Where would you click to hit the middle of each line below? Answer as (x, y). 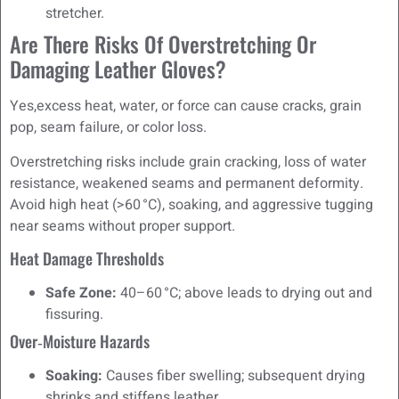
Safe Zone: (81, 293)
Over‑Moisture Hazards (80, 342)
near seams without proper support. (122, 226)
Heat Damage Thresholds (87, 259)
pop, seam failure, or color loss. (108, 128)
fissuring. (74, 315)
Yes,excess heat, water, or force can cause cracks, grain (186, 106)
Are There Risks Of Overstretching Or (163, 44)
